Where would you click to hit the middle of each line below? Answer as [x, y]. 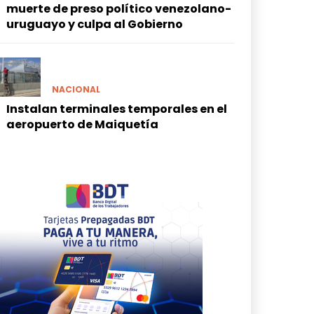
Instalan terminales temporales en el [116, 109]
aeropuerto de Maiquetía [82, 124]
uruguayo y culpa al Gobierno [94, 25]
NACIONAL [76, 89]
